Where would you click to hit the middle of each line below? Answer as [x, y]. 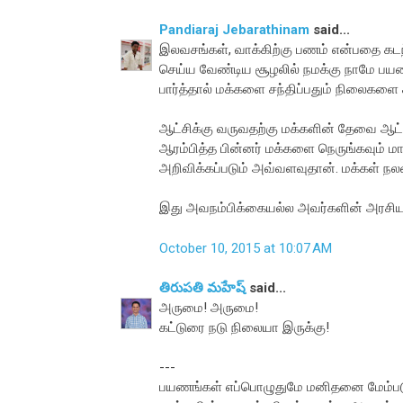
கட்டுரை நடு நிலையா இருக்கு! [244, 328]
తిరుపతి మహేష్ [202, 288]
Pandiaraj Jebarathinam [234, 30]
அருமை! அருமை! [209, 308]
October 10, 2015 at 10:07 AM [246, 248]
